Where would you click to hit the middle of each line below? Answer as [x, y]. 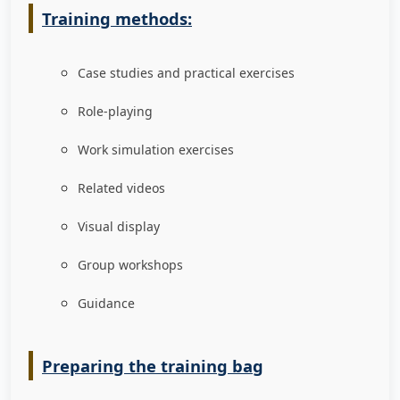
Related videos [121, 188]
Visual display [119, 227]
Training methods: [117, 19]
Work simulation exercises [156, 150]
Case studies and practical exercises [186, 73]
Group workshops [130, 265]
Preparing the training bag [153, 366]
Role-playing [115, 112]
